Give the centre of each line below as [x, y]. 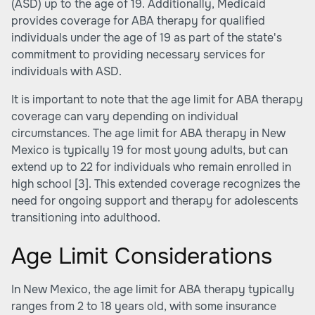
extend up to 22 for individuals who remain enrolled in [151, 167]
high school [43, 184]
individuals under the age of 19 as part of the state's [147, 38]
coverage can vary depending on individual [125, 116]
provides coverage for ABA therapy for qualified [138, 21]
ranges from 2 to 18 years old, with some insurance [144, 306]
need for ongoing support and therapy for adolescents [155, 201]
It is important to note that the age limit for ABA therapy [157, 99]
